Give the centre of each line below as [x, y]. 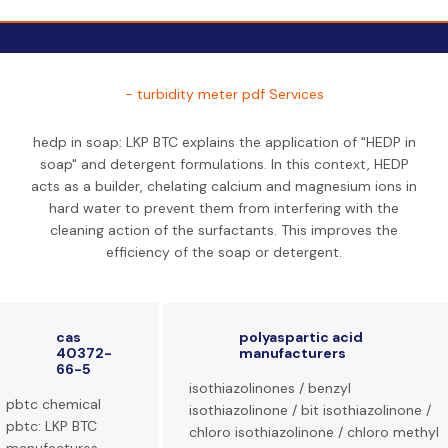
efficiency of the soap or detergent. [224, 252]
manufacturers [292, 353]
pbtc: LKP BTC [51, 426]
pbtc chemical [53, 404]
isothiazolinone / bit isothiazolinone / [310, 410]
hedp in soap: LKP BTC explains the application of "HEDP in [224, 142]
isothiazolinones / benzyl [270, 388]
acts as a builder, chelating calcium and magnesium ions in [224, 186]
